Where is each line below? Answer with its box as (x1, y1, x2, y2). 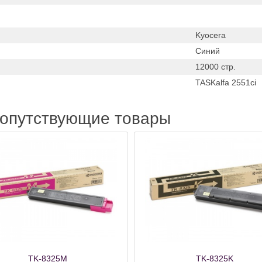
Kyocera (195, 30, 226, 40)
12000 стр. (195, 61, 236, 71)
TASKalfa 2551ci (195, 77, 256, 87)
